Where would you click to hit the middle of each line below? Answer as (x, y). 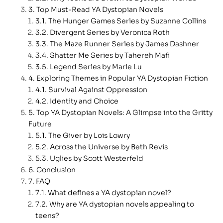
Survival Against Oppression (98, 90)
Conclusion (56, 170)
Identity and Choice (84, 101)
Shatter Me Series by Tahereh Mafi (110, 56)
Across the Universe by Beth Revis (109, 147)
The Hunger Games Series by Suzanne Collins (127, 21)
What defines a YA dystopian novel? (110, 193)
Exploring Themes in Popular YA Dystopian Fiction (122, 78)
